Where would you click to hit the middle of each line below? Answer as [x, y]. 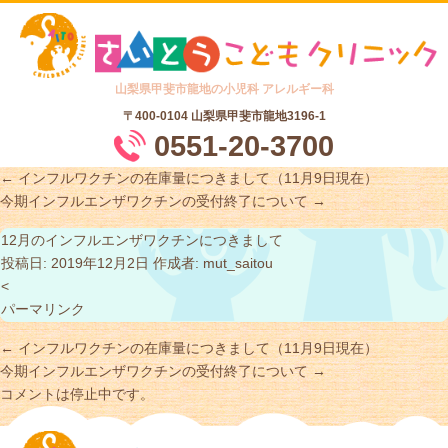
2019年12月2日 [100, 263]
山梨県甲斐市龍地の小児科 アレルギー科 [224, 89]
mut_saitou [238, 263]
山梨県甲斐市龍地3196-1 [258, 116]
